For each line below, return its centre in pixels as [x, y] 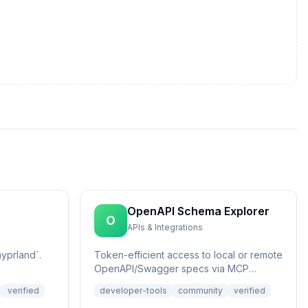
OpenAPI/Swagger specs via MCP [172, 268]
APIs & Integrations [165, 227]
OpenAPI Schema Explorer [198, 211]
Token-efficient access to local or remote [188, 255]
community [200, 290]
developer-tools [133, 290]
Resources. [120, 282]
